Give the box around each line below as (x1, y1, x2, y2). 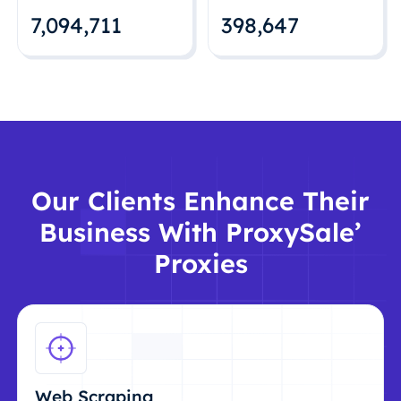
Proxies (153, 246, 248, 279)
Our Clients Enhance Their (31, 183, 370, 217)
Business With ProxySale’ (39, 215, 362, 248)
